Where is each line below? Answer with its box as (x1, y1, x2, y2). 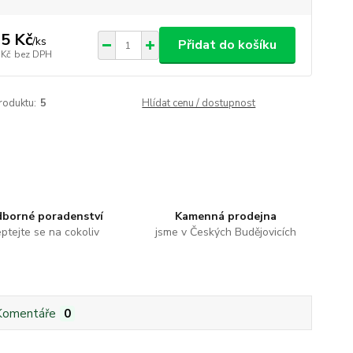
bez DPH (13, 47, 52, 61)
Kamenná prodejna (175, 209, 277, 224)
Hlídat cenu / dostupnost (142, 96, 256, 110)
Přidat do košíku (177, 36, 277, 54)
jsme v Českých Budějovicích (155, 225, 297, 240)
